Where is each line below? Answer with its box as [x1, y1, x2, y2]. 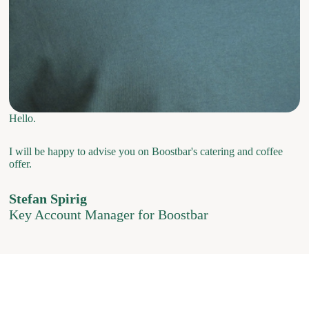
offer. [9, 158, 32, 170]
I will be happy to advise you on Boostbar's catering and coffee [9, 146, 283, 157]
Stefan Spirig [9, 191, 88, 206]
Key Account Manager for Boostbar [9, 207, 209, 222]
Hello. [9, 112, 37, 124]
